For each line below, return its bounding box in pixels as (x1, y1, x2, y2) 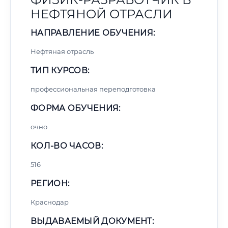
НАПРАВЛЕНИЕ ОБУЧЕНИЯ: (31, 28, 155, 38)
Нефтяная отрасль (31, 47, 94, 55)
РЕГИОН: (31, 179, 70, 188)
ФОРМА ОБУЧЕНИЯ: (31, 103, 121, 113)
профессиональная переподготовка (31, 85, 156, 93)
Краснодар (31, 198, 69, 206)
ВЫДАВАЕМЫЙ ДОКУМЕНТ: (31, 216, 154, 226)
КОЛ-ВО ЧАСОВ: (31, 141, 103, 151)
